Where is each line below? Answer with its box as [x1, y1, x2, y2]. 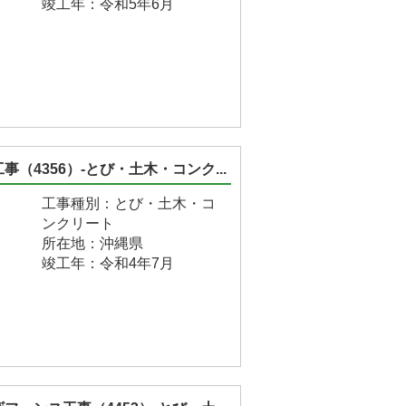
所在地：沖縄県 [42, 236, 143, 251]
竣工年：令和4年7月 [42, 256, 174, 271]
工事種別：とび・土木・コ [42, 196, 216, 211]
